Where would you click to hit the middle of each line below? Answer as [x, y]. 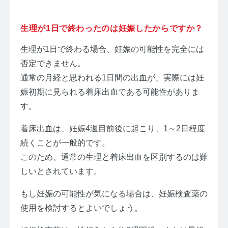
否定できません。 [53, 64]
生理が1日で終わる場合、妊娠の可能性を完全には [112, 49]
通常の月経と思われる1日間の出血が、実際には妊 [112, 78]
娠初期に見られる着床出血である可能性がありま [110, 92]
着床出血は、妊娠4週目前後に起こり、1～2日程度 [113, 129]
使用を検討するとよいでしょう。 [81, 208]
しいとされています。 [61, 172]
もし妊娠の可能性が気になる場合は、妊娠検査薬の [114, 194]
